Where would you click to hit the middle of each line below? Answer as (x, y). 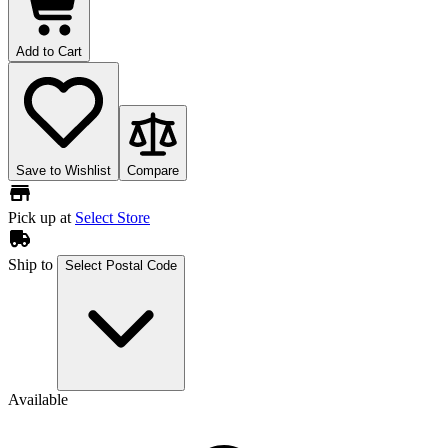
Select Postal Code (121, 265)
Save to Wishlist (63, 170)
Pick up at (41, 217)
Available (38, 399)
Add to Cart (49, 51)
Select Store (112, 217)
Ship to (32, 264)
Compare (153, 170)
